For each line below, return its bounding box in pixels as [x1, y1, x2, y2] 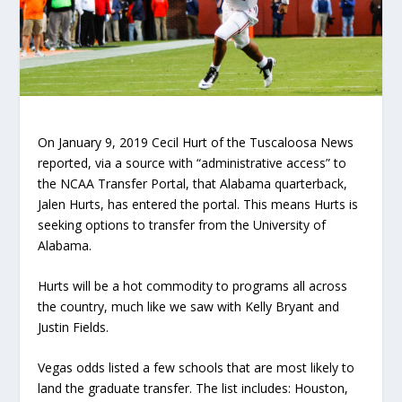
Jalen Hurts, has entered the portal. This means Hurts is [38, 195, 359, 213]
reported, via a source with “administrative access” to [38, 153, 347, 171]
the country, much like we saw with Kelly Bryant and [38, 297, 340, 315]
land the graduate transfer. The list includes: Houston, [38, 380, 349, 398]
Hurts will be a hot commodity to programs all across [38, 276, 348, 294]
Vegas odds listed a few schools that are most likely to [38, 359, 355, 377]
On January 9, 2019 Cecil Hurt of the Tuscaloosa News [38, 133, 354, 151]
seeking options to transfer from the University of [38, 215, 327, 233]
